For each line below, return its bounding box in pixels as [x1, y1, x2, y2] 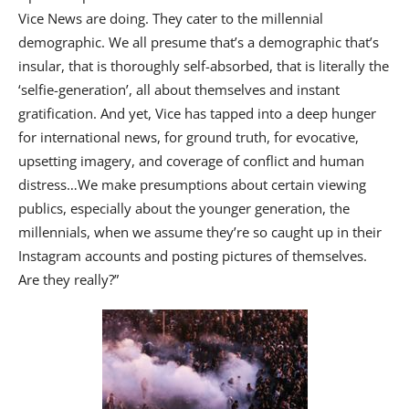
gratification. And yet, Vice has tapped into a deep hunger [18, 104, 376, 123]
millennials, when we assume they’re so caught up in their [18, 223, 382, 242]
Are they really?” [18, 270, 119, 289]
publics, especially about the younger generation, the [18, 199, 350, 218]
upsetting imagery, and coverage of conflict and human [18, 152, 364, 171]
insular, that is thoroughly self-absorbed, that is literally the [18, 57, 389, 76]
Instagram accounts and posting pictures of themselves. [18, 246, 367, 266]
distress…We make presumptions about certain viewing [18, 175, 366, 194]
